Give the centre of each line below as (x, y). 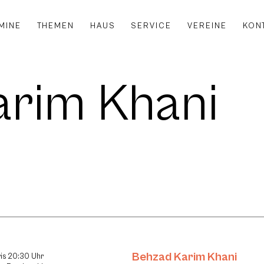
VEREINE (207, 26)
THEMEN (55, 26)
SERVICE (151, 26)
